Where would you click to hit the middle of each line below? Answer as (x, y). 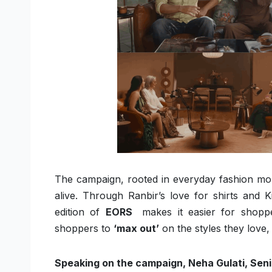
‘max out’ (136, 229)
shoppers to (84, 229)
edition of (80, 212)
